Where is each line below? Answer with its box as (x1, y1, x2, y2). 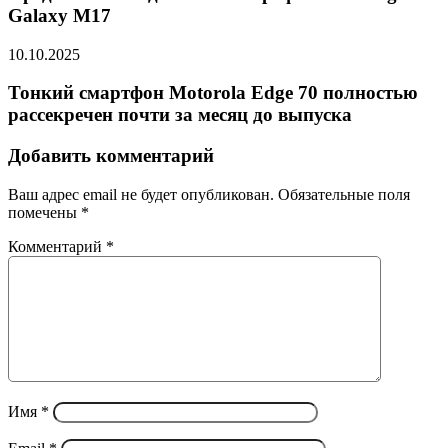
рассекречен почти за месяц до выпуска (8, 104, 352, 126)
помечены (8, 203, 81, 221)
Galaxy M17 (8, 5, 111, 27)
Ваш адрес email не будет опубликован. (8, 185, 274, 203)
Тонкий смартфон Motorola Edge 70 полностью (8, 82, 418, 104)
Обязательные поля (278, 185, 410, 203)
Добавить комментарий (8, 145, 214, 167)
